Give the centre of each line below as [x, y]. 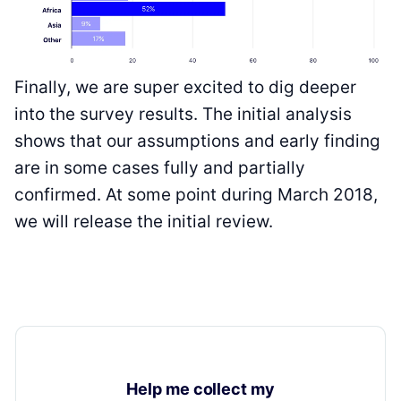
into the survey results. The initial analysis [183, 114]
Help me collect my [200, 388]
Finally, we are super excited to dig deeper [185, 87]
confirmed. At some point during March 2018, [196, 194]
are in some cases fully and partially [160, 167]
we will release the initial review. [144, 221]
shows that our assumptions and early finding [197, 141]
